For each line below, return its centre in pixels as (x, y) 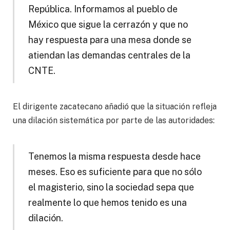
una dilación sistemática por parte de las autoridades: (114, 121)
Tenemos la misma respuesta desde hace (114, 157)
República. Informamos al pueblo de (103, 9)
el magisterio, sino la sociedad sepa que (111, 187)
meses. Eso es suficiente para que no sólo (115, 172)
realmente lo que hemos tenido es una (107, 203)
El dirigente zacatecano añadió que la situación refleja (115, 107)
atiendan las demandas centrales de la (109, 55)
